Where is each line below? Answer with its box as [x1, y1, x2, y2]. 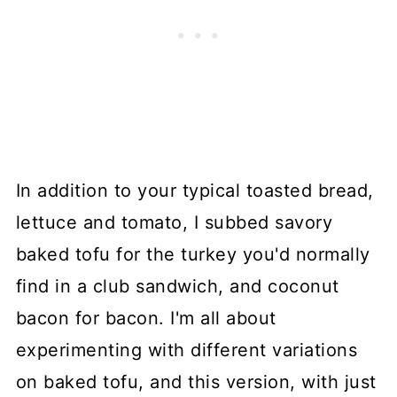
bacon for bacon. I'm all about [15, 307, 276, 330]
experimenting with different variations [15, 339, 358, 362]
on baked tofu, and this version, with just [15, 371, 377, 393]
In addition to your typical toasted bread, [15, 180, 374, 202]
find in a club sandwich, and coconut [15, 276, 339, 298]
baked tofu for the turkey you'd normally [15, 244, 370, 266]
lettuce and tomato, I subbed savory [15, 212, 333, 234]
